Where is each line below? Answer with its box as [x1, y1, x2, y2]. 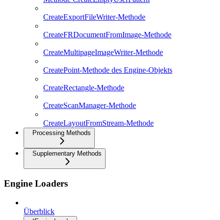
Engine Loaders [4, 178, 68, 189]
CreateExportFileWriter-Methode [43, 13, 145, 22]
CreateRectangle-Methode [43, 83, 124, 92]
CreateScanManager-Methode [43, 101, 136, 110]
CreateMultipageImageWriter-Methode [43, 48, 163, 57]
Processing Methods [32, 129, 91, 137]
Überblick [24, 207, 55, 216]
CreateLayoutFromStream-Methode [43, 119, 154, 128]
